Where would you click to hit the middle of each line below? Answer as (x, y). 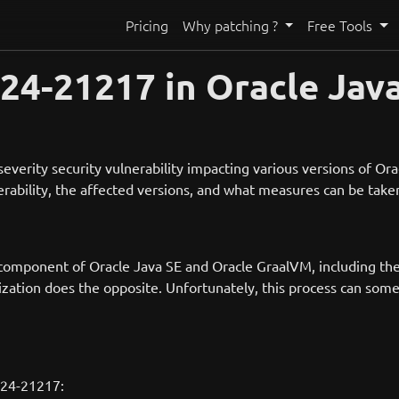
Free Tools (342, 25)
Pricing (147, 25)
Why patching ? (232, 25)
